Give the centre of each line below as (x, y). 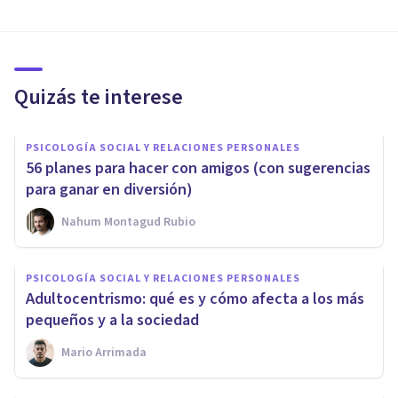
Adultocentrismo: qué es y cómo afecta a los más (195, 299)
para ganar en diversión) (109, 190)
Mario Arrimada (104, 353)
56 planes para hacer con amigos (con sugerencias (198, 169)
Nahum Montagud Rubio (128, 223)
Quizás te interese (99, 98)
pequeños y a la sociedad (112, 321)
